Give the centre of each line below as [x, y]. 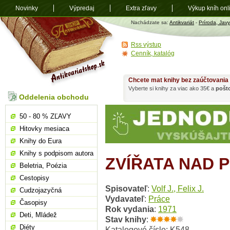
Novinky [27, 8]
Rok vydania [130, 209]
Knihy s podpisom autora [56, 153]
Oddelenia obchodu [54, 97]
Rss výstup [146, 45]
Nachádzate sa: [150, 22]
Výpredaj [82, 8]
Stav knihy [126, 219]
